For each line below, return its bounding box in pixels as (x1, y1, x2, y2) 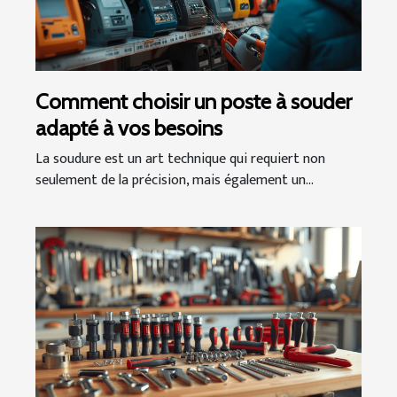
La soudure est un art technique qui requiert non (35, 146, 325, 171)
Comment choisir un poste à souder (35, 88, 352, 114)
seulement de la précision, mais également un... (35, 167, 314, 192)
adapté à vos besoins (35, 114, 222, 141)
